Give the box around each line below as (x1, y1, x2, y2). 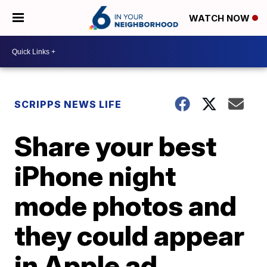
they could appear (14, 219, 245, 252)
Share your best (14, 129, 217, 163)
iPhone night (14, 159, 176, 193)
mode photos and (14, 189, 237, 222)
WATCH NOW (189, 13, 252, 24)
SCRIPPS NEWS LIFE (14, 98, 122, 110)
